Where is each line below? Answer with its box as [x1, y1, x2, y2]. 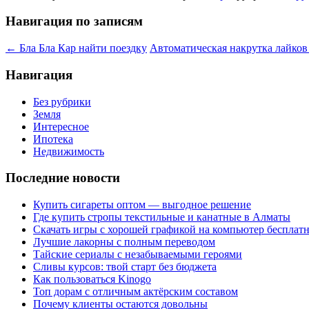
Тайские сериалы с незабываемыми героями [33, 248, 242, 260]
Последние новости [6, 170, 120, 186]
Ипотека [33, 132, 73, 145]
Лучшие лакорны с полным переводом [33, 236, 215, 248]
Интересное [33, 120, 89, 132]
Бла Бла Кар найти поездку [17, 42, 147, 54]
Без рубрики [33, 95, 91, 108]
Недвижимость [33, 145, 104, 157]
